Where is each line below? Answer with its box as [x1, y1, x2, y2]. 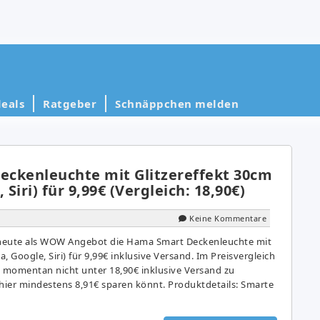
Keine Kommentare [189, 212, 266, 224]
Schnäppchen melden [115, 96, 239, 111]
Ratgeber [43, 96, 96, 111]
